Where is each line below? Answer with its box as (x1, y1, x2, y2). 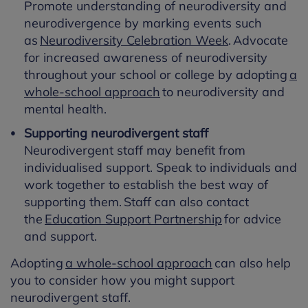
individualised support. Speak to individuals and (24, 159, 297, 176)
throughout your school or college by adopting (24, 67, 289, 83)
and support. (24, 228, 102, 245)
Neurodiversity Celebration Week (40, 32, 228, 49)
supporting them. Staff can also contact (24, 194, 249, 210)
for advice (222, 211, 281, 228)
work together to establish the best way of (24, 177, 268, 193)
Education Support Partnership (45, 211, 222, 228)
